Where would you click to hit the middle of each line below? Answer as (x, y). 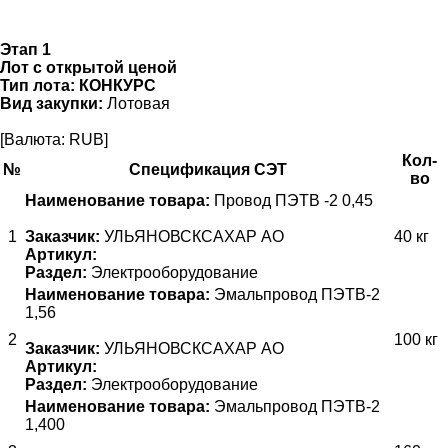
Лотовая (136, 103)
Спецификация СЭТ (207, 169)
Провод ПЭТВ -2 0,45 (291, 200)
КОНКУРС (117, 85)
